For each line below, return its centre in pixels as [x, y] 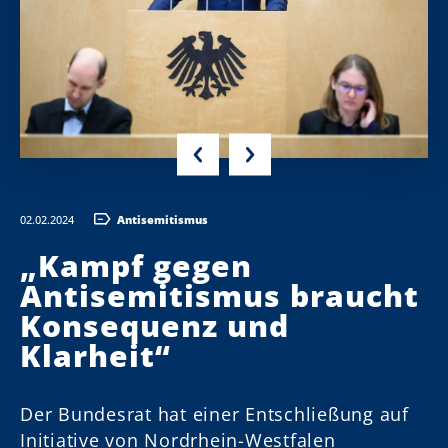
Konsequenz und [154, 325]
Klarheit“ [95, 355]
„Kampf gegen [136, 265]
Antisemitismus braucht [219, 295]
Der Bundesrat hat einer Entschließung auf [214, 413]
